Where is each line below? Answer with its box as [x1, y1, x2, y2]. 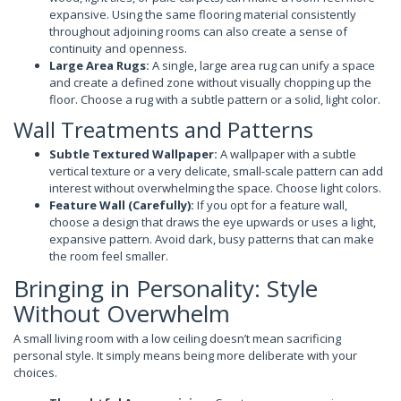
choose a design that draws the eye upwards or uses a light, [49, 214, 376, 230]
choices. [13, 363, 57, 380]
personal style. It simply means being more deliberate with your [13, 346, 357, 363]
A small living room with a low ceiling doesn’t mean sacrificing [13, 329, 341, 346]
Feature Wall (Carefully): [49, 197, 194, 213]
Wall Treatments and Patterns [13, 115, 313, 144]
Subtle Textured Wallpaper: [49, 146, 218, 162]
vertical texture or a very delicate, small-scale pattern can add [49, 163, 383, 179]
